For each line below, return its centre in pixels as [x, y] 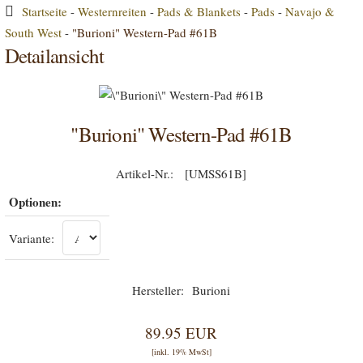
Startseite [44, 11]
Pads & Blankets [199, 11]
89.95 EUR [181, 333]
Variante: [31, 238]
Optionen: [35, 202]
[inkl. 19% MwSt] [181, 352]
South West [33, 32]
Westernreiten [112, 11]
